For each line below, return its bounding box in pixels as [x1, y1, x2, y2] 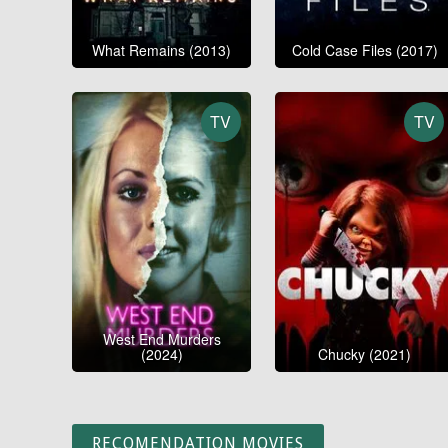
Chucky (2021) [318, 344, 412, 365]
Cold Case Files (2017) [291, 39, 438, 60]
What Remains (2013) [92, 39, 232, 60]
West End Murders [102, 329, 221, 350]
